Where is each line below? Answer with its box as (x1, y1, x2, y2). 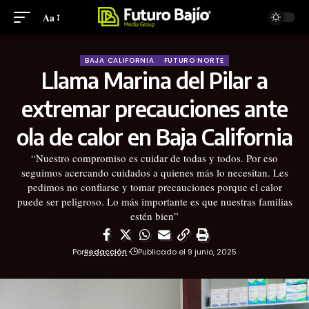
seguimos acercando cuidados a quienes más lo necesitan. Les (21, 166, 288, 179)
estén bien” (130, 209, 179, 223)
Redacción (84, 246, 128, 257)
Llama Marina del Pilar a (41, 66, 268, 94)
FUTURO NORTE (163, 55, 224, 66)
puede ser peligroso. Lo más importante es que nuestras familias (17, 195, 292, 208)
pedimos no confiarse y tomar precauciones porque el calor (27, 180, 282, 194)
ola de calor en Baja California (17, 123, 292, 150)
